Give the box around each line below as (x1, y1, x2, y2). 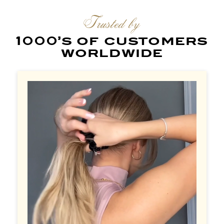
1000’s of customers (15, 33, 208, 48)
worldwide (60, 45, 163, 60)
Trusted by (83, 14, 141, 31)
